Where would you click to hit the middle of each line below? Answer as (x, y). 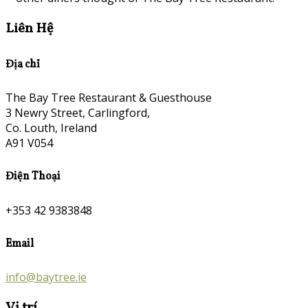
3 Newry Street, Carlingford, (78, 113)
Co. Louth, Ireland (51, 128)
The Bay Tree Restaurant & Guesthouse (109, 98)
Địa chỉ (23, 64)
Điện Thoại (33, 177)
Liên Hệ (29, 29)
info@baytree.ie (46, 277)
